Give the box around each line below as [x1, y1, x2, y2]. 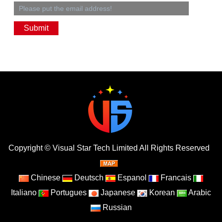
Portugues [49, 188, 87, 197]
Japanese [99, 188, 135, 197]
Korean [147, 188, 175, 197]
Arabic [187, 188, 211, 197]
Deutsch [72, 173, 104, 182]
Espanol [115, 173, 147, 182]
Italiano [11, 188, 37, 197]
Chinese [29, 173, 60, 182]
